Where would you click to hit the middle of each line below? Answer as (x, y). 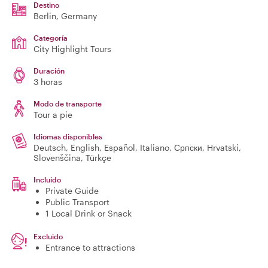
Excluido (48, 236)
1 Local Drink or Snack (89, 213)
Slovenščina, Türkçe (72, 158)
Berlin (45, 16)
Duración (49, 71)
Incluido (47, 179)
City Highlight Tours (72, 49)
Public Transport (77, 202)
